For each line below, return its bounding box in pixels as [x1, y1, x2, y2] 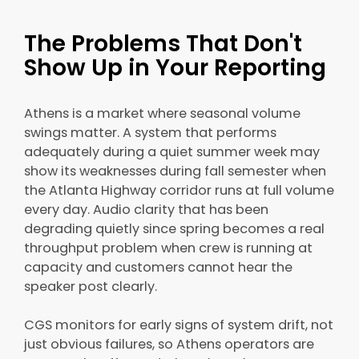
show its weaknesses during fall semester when [24, 161, 326, 180]
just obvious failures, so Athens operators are [24, 334, 314, 353]
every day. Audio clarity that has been [24, 200, 268, 219]
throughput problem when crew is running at [24, 238, 313, 257]
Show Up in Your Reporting [24, 51, 326, 83]
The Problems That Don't [24, 27, 302, 59]
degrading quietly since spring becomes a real [24, 219, 325, 238]
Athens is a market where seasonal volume [24, 103, 301, 123]
